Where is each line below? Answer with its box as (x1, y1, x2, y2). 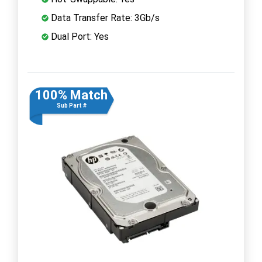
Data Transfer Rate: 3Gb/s (49, 12, 160, 23)
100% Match (35, 87, 108, 102)
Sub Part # (56, 102, 87, 109)
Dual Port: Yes (49, 30, 109, 42)
